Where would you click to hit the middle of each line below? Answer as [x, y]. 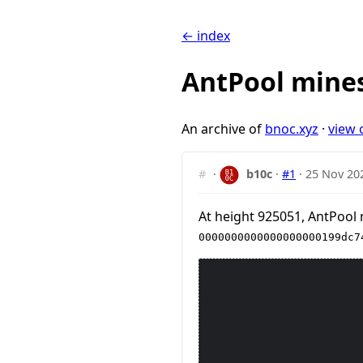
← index [206, 36]
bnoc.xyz [292, 128]
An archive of [223, 128]
